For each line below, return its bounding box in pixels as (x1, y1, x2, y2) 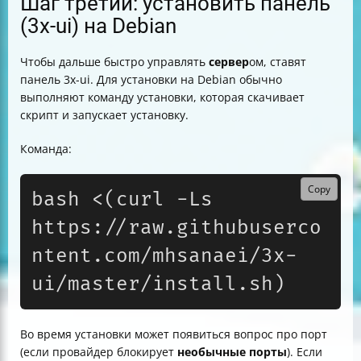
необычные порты (177, 344, 287, 359)
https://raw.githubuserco (31, 216, 322, 239)
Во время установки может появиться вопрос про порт (20, 326, 327, 342)
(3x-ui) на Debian (20, 14, 176, 38)
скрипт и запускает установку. (20, 107, 189, 122)
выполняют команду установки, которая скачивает (20, 89, 305, 105)
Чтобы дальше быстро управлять (20, 54, 209, 69)
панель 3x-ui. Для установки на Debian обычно (20, 72, 282, 87)
